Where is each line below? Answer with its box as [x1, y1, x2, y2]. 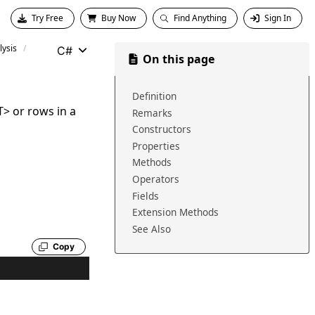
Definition [131, 89, 176, 103]
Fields [131, 188, 159, 202]
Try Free [32, 12, 63, 24]
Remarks [131, 105, 172, 120]
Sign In [264, 12, 291, 24]
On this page [142, 51, 214, 67]
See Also [131, 221, 171, 236]
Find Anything [174, 12, 226, 24]
